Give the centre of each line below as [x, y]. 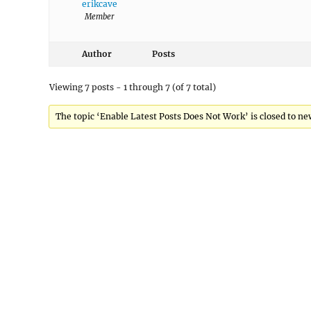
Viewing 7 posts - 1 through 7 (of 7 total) [133, 87]
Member [100, 17]
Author [96, 54]
